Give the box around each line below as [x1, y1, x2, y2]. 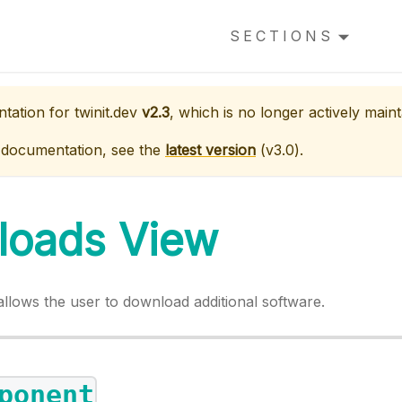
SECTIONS [229, 27, 334, 45]
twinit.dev [74, 103, 137, 121]
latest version [165, 141, 256, 159]
